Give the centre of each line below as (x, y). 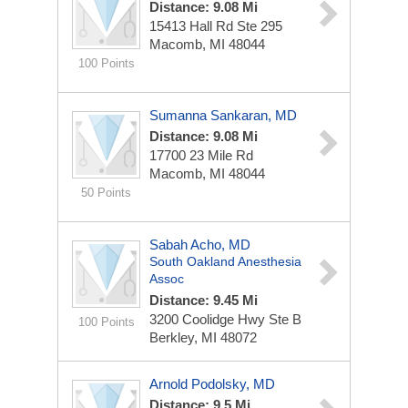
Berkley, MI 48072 (203, 337)
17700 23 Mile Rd (201, 155)
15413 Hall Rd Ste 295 (216, 26)
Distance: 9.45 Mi (204, 300)
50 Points (106, 193)
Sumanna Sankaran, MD (223, 115)
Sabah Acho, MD (200, 245)
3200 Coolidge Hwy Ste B (225, 319)
